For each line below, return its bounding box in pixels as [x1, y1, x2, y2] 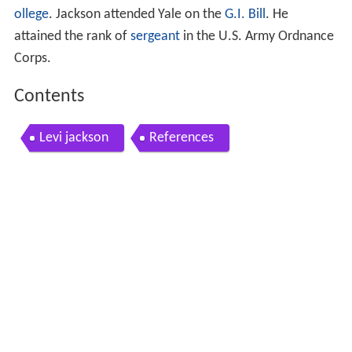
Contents [13, 87, 84, 107]
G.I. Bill [224, 7, 266, 23]
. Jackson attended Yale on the [48, 7, 225, 23]
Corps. [13, 51, 51, 67]
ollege [13, 7, 49, 23]
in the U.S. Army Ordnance [179, 29, 334, 45]
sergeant [130, 29, 180, 45]
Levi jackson [38, 130, 108, 145]
